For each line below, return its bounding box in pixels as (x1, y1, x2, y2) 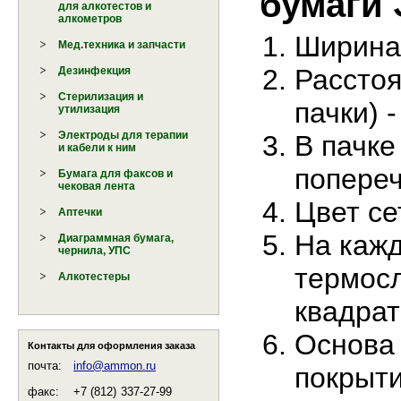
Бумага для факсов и (58, 167, 174, 181)
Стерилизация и (58, 90, 144, 104)
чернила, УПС (58, 244, 132, 258)
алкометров (58, 13, 123, 26)
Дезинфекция (58, 64, 132, 78)
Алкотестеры (58, 270, 131, 284)
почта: (28, 358, 62, 372)
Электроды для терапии (58, 129, 189, 142)
